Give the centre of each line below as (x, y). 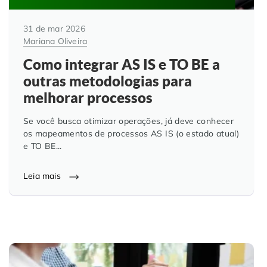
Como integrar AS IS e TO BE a (122, 65)
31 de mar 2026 (54, 28)
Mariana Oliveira (55, 41)
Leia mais (43, 176)
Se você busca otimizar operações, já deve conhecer (128, 121)
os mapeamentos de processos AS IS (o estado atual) (131, 134)
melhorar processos (88, 98)
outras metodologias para (108, 81)
